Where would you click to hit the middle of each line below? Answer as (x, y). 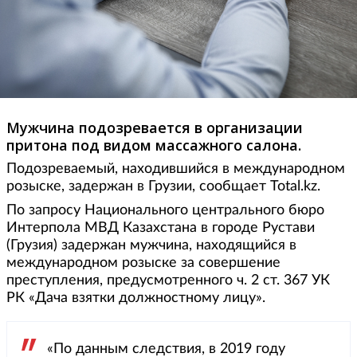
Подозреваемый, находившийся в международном (176, 169)
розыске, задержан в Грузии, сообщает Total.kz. (163, 187)
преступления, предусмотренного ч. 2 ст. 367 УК (168, 281)
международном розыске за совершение (143, 263)
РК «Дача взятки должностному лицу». (136, 298)
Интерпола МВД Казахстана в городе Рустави (161, 228)
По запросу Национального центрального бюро (165, 211)
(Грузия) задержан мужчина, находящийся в (151, 246)
